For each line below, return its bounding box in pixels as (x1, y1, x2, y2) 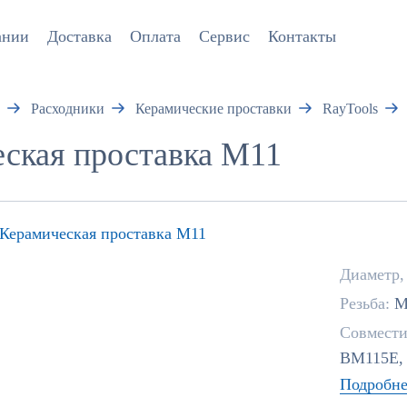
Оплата (129, 27, 181, 45)
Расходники (26, 101, 104, 116)
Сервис (198, 27, 250, 45)
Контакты (267, 27, 336, 45)
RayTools (318, 101, 378, 116)
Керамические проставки (131, 101, 292, 116)
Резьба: (340, 294, 394, 313)
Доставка (46, 27, 112, 45)
